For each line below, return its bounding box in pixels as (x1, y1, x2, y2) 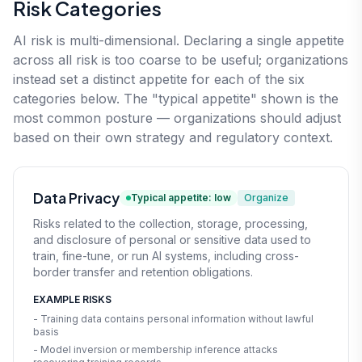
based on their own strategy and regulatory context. (13, 128, 333, 145)
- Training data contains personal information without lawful (33, 312, 314, 325)
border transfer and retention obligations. (33, 264, 253, 279)
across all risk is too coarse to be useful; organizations (13, 51, 348, 68)
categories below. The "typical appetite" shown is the (13, 90, 339, 107)
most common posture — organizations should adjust (13, 109, 341, 126)
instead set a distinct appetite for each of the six (13, 70, 305, 87)
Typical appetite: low (131, 191, 231, 204)
